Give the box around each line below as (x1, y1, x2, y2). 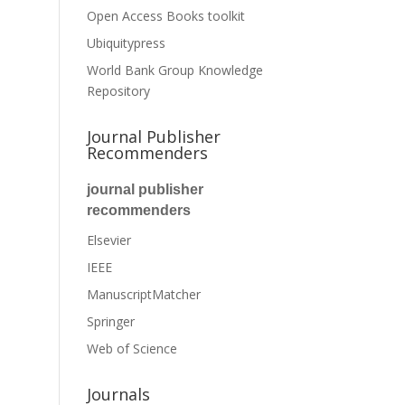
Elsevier (87, 231, 132, 249)
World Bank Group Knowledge (87, 61, 264, 79)
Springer (87, 313, 136, 330)
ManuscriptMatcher (87, 286, 202, 303)
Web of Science (87, 340, 178, 357)
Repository (87, 82, 151, 99)
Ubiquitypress (87, 34, 166, 52)
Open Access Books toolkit (87, 7, 246, 24)
